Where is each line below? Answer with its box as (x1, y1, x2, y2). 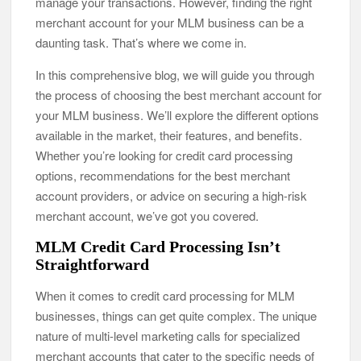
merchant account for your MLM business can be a (35, 13, 305, 31)
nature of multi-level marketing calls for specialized (35, 326, 301, 344)
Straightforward (35, 255, 150, 273)
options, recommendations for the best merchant (35, 166, 291, 184)
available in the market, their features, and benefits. (35, 126, 303, 143)
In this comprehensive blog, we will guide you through (35, 65, 315, 83)
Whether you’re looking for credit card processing (35, 146, 293, 164)
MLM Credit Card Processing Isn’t (35, 237, 281, 255)
